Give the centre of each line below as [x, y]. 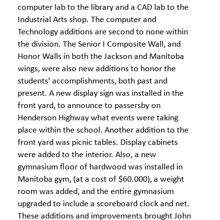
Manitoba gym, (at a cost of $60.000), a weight [101, 179]
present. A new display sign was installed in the [101, 94]
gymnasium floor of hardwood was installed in [100, 167]
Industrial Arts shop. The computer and [87, 20]
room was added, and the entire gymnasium [96, 192]
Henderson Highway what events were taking [98, 118]
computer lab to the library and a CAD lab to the [103, 8]
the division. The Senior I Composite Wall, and [99, 44]
